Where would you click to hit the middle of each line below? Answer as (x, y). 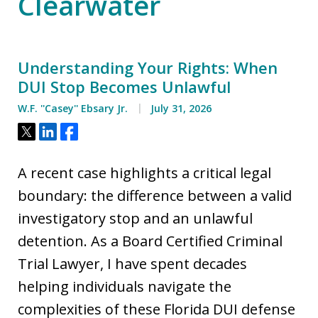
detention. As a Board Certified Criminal (150, 241)
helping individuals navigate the (125, 286)
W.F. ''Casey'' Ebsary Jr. (73, 108)
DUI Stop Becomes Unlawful (124, 86)
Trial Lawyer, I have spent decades (132, 263)
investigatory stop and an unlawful (135, 218)
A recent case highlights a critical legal (144, 172)
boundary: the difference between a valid (155, 195)
